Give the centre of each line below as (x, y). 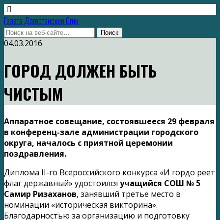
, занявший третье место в (129, 194)
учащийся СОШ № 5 (160, 183)
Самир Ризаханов (40, 194)
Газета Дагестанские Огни (41, 21)
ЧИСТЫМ (33, 94)
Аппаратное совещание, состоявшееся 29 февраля (109, 121)
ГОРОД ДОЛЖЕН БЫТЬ (80, 71)
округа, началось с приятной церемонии (88, 143)
